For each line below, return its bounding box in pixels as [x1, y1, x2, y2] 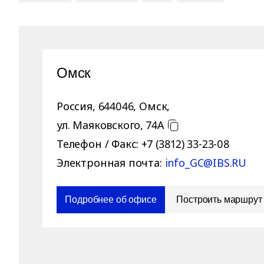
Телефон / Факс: [57, 137, 139, 151]
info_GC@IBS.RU [164, 156, 247, 170]
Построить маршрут [176, 194, 262, 204]
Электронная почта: [57, 156, 162, 170]
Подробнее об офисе [65, 194, 157, 204]
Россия [57, 99, 93, 113]
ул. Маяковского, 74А [57, 118, 164, 132]
